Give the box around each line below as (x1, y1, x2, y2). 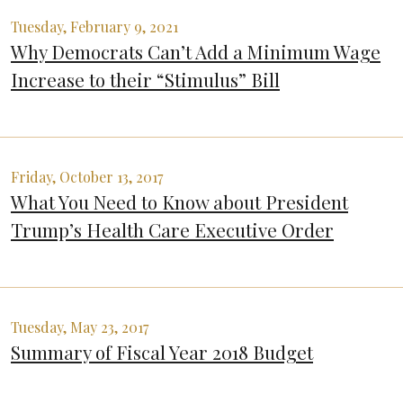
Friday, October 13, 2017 (11, 167, 163, 187)
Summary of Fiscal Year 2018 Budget (11, 339, 313, 365)
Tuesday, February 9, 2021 (11, 17, 178, 37)
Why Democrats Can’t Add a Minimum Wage (11, 39, 381, 65)
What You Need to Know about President (11, 189, 348, 215)
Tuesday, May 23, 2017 (11, 318, 148, 337)
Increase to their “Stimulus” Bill (11, 67, 280, 93)
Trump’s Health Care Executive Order (11, 217, 334, 243)
